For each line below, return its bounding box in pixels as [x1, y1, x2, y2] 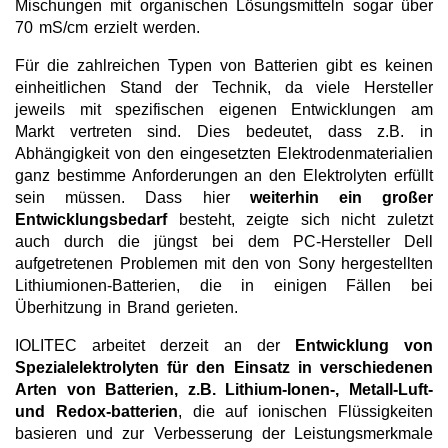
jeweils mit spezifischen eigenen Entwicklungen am [15, 101, 433, 119]
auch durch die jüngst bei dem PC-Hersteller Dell [15, 233, 433, 251]
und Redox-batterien [15, 403, 178, 421]
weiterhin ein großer [249, 189, 434, 207]
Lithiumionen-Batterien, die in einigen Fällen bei [15, 277, 433, 295]
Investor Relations [74, 48, 202, 65]
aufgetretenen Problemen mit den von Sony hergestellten [15, 255, 433, 273]
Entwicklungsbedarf [15, 211, 167, 229]
